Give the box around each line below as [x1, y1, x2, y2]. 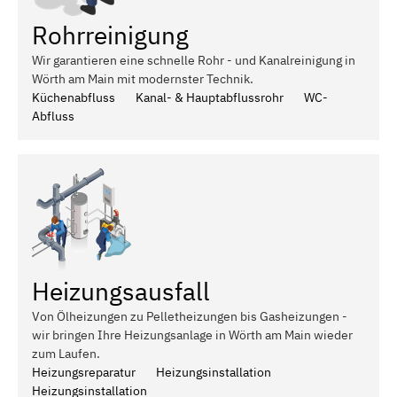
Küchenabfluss [32, 89, 115, 105]
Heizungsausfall [32, 274, 210, 307]
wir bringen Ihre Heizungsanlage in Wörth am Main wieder [32, 326, 353, 343]
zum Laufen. [32, 345, 100, 362]
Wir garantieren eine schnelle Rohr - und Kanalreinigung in [32, 51, 355, 68]
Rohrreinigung [32, 18, 189, 51]
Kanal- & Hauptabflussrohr [136, 89, 284, 105]
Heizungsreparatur [32, 363, 136, 380]
